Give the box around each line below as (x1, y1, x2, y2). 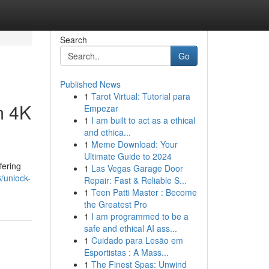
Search (59, 34, 87, 46)
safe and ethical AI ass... (83, 222, 177, 234)
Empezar (83, 102, 118, 114)
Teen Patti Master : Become (91, 186, 197, 198)
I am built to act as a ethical (91, 114, 195, 126)
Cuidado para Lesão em (91, 234, 183, 246)
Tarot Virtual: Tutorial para (91, 90, 190, 102)
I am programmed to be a (91, 210, 189, 222)
